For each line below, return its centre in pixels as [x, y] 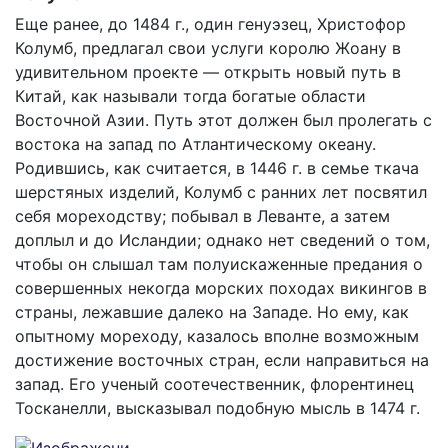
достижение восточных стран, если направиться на [222, 360]
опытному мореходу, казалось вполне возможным [217, 336]
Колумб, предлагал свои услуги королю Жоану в [208, 48]
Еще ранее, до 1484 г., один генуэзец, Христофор [210, 24]
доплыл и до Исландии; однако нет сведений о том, [222, 240]
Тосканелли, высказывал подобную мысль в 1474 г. [217, 408]
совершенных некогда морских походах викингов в [221, 288]
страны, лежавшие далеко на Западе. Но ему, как [212, 312]
